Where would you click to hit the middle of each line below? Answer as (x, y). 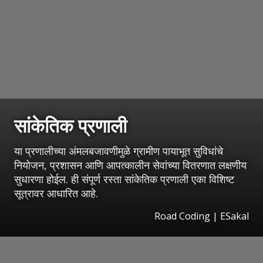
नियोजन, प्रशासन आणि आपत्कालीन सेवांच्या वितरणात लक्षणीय (130, 165)
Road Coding (182, 216)
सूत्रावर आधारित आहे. (56, 193)
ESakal (235, 216)
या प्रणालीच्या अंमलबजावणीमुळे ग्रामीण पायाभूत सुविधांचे (119, 151)
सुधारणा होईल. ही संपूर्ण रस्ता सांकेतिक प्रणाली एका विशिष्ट (124, 179)
